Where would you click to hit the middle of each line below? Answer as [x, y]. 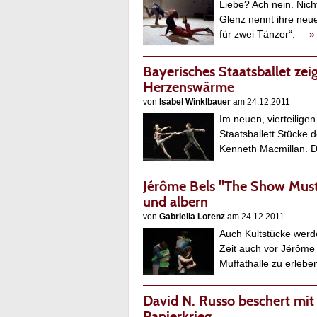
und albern [175, 202]
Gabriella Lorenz [192, 217]
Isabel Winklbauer [195, 102]
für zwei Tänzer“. [264, 34]
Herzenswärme [189, 87]
